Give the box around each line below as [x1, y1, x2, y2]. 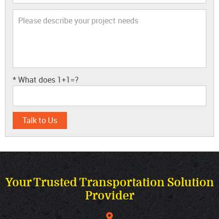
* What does [13, 74, 57, 85]
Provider [85, 189, 134, 202]
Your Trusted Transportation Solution [5, 175, 214, 189]
